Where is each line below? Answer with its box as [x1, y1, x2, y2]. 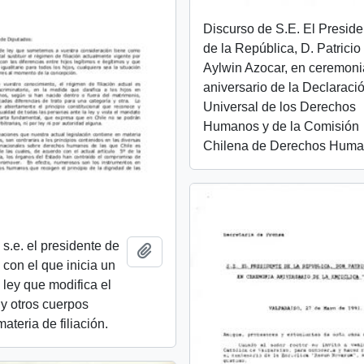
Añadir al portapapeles [151, 243, 283, 258]
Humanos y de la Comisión [203, 119, 360, 134]
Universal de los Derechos [203, 100, 357, 115]
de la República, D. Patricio [203, 41, 362, 56]
